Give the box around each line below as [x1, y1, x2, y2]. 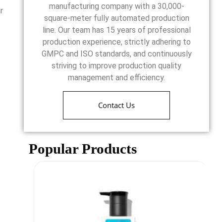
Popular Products [29, 140, 137, 157]
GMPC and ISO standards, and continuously [41, 49, 192, 59]
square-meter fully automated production [44, 13, 189, 23]
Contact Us [98, 100, 135, 110]
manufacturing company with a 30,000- [49, 1, 184, 11]
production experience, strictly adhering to [42, 37, 191, 47]
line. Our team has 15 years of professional [42, 25, 191, 35]
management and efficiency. [68, 73, 166, 83]
